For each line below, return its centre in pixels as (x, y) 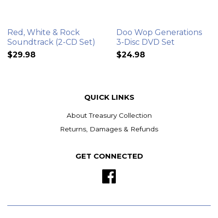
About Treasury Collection (109, 116)
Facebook (133, 174)
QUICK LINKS (109, 97)
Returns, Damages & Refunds (109, 129)
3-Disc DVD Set (145, 42)
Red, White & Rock (44, 33)
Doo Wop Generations (159, 33)
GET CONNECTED (109, 156)
